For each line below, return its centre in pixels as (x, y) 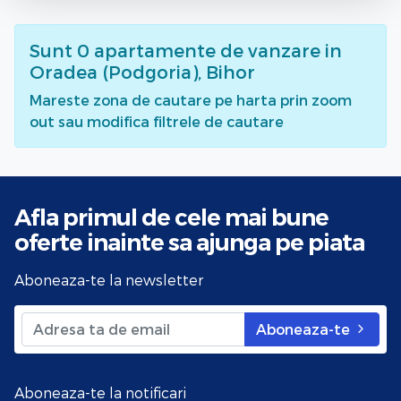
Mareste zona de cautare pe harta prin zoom (191, 99)
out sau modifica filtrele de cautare (157, 121)
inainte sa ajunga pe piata (226, 242)
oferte (51, 242)
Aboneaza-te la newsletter (109, 279)
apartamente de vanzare (207, 50)
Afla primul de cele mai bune (171, 217)
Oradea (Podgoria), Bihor (142, 71)
